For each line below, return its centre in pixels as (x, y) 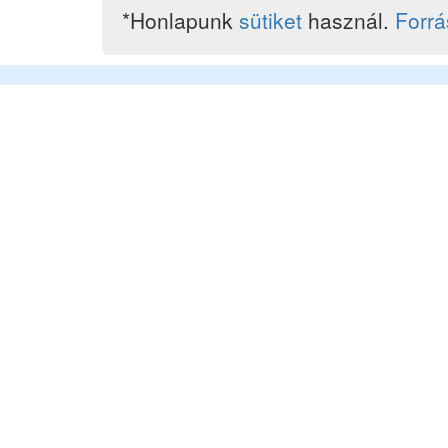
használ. (348, 20)
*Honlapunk (180, 20)
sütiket (270, 20)
